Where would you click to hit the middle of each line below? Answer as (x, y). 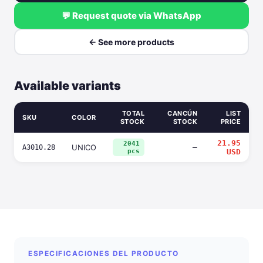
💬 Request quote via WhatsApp (131, 16)
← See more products (131, 42)
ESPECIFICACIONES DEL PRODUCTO (104, 253)
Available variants (68, 86)
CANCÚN (182, 113)
